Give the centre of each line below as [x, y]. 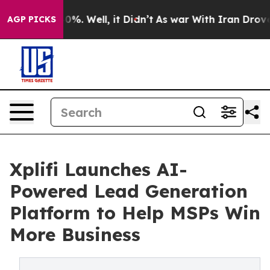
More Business [75, 234]
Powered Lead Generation [129, 191]
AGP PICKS [32, 19]
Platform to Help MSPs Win [135, 213]
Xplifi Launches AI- [99, 169]
